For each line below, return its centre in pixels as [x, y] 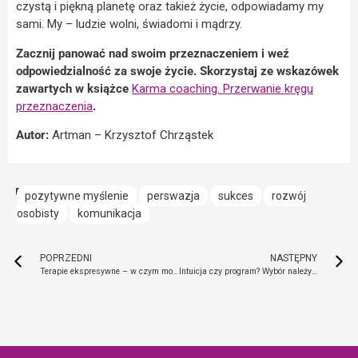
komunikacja [110, 214]
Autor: [32, 135]
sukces [236, 196]
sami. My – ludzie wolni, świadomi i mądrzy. [129, 24]
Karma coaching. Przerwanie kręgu [223, 88]
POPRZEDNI [66, 259]
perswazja [174, 196]
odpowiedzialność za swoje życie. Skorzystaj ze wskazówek [177, 71]
